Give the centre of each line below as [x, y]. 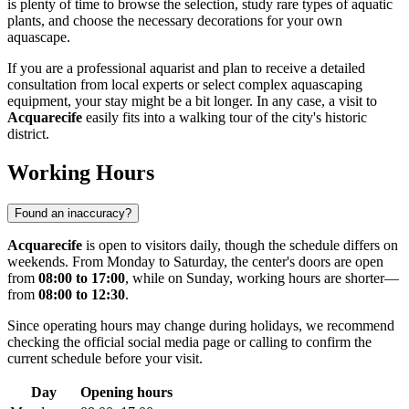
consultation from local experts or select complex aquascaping [185, 85]
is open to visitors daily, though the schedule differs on [240, 246]
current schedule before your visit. [105, 359]
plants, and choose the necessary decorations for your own [175, 21]
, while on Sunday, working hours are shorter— [262, 278]
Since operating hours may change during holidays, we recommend [201, 326]
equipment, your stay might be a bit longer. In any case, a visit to [192, 101]
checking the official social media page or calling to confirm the [189, 342]
